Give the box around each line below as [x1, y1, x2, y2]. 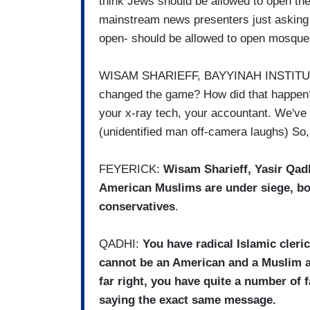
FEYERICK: [99, 163, 163, 176]
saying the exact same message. [99, 293, 276, 307]
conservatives [99, 200, 175, 214]
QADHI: [99, 237, 143, 251]
